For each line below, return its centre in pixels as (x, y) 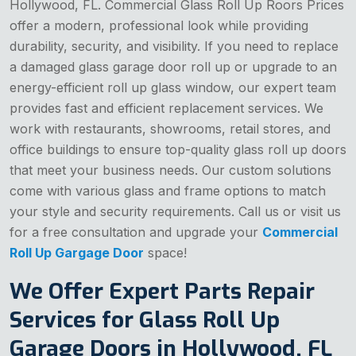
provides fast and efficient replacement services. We (166, 108)
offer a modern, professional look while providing (159, 25)
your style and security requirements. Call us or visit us (175, 211)
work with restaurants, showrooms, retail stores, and (170, 128)
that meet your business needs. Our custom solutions (170, 170)
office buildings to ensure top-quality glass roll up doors (178, 149)
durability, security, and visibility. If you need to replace (174, 46)
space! (165, 252)
